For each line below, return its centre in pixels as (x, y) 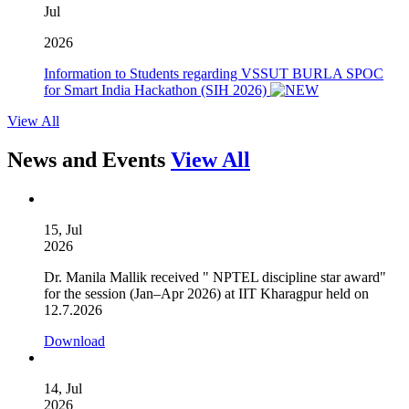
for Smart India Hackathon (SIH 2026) (157, 90)
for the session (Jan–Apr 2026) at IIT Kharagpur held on (206, 293)
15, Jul (63, 229)
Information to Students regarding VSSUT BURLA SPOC (214, 74)
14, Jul (63, 388)
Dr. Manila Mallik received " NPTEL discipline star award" (215, 277)
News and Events (89, 159)
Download (74, 341)
